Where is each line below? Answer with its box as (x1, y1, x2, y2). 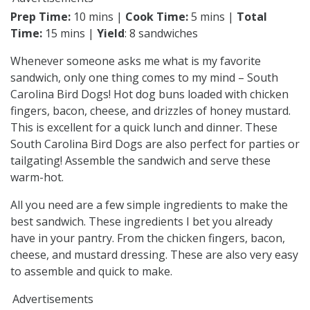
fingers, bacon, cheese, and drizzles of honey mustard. (10, 102, 291, 118)
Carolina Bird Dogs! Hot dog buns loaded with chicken (10, 86, 289, 102)
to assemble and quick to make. (10, 263, 172, 279)
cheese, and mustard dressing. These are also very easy (10, 246, 298, 262)
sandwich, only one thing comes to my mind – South (10, 69, 278, 85)
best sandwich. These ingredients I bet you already (10, 213, 273, 229)
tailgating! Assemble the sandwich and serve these (10, 152, 271, 168)
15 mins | (42, 25, 97, 41)
